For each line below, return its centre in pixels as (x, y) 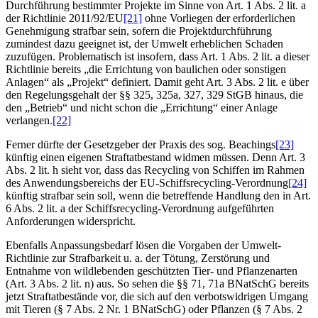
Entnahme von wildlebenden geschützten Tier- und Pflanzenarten (152, 270)
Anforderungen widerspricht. (71, 221)
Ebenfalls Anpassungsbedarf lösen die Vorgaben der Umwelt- (143, 245)
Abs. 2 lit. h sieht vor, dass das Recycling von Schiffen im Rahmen (155, 170)
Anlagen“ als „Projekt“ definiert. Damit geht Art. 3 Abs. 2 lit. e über (157, 82)
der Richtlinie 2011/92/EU (65, 18)
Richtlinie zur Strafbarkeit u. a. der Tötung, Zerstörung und (138, 258)
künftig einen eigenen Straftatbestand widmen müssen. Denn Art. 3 (155, 157)
